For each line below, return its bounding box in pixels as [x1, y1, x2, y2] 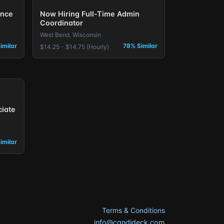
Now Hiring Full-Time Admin [39, 9, 139, 18]
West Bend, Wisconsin [39, 30, 101, 38]
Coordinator [39, 18, 83, 27]
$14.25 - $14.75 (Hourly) [39, 43, 109, 51]
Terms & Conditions [101, 206, 165, 215]
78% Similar [123, 42, 158, 50]
